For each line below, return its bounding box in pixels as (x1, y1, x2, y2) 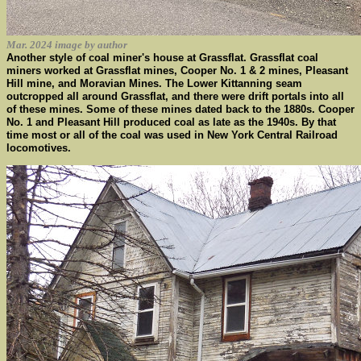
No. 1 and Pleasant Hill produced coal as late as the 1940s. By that (6, 116, 336, 128)
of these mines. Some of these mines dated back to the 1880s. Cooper (6, 103, 355, 115)
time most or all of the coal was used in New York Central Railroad (6, 129, 338, 141)
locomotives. (6, 142, 71, 154)
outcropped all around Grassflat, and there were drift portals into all (6, 90, 344, 102)
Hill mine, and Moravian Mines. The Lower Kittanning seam (6, 77, 302, 89)
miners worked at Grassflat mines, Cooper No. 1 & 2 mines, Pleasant (6, 64, 348, 77)
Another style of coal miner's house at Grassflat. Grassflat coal (6, 52, 318, 64)
